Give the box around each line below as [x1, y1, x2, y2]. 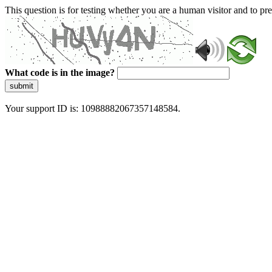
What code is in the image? [5, 67, 115, 78]
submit [10, 81, 33, 90]
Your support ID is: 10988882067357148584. [5, 103, 180, 114]
